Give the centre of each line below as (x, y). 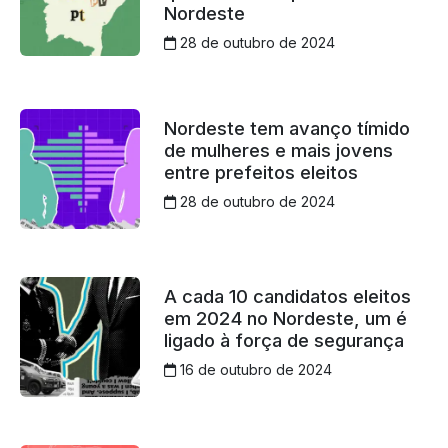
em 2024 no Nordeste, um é (285, 318)
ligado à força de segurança (283, 340)
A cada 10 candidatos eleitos (287, 296)
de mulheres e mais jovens (278, 150)
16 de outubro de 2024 (253, 370)
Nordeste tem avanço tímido (286, 128)
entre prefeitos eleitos (260, 172)
